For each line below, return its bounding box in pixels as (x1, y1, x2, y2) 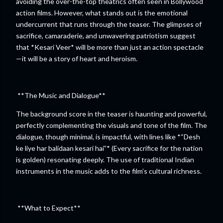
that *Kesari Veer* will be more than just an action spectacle (16, 43, 204, 51)
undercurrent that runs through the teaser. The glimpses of (16, 20, 202, 28)
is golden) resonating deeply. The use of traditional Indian (16, 155, 194, 164)
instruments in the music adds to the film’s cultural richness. (16, 167, 205, 175)
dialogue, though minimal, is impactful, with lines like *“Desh (16, 132, 200, 141)
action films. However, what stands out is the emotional (16, 8, 188, 17)
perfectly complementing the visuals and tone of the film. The (16, 121, 207, 129)
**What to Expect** (16, 204, 84, 212)
